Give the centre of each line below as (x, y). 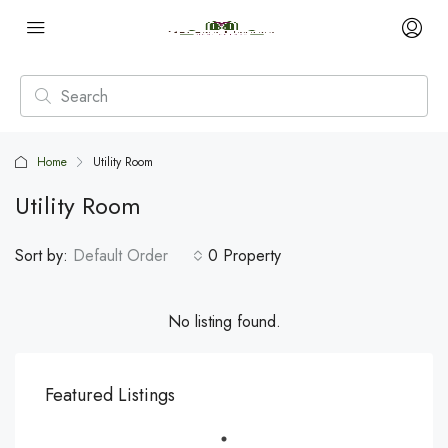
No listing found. (224, 321)
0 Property (244, 255)
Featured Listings (110, 395)
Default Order (120, 255)
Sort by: (41, 255)
